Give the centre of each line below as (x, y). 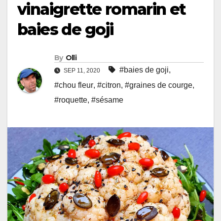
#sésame (107, 100)
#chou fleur (74, 85)
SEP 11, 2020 (82, 70)
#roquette (71, 100)
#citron (109, 85)
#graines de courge (159, 85)
